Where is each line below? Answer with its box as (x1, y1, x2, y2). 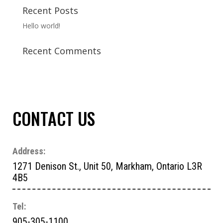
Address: (12, 146, 45, 157)
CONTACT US (12, 106, 95, 131)
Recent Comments (22, 45, 101, 57)
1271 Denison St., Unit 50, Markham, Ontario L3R (12, 160, 202, 173)
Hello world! (22, 21, 60, 31)
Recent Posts (22, 4, 78, 17)
